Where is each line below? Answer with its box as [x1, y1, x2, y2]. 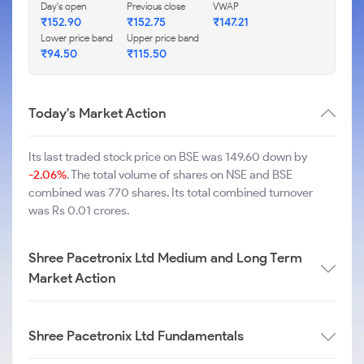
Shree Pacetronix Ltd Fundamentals [28, 327, 244, 344]
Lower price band [41, 32, 113, 44]
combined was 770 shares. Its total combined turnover [28, 185, 313, 200]
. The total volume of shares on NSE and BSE [67, 167, 292, 182]
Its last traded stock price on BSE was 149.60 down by [28, 149, 307, 164]
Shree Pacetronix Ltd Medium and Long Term [28, 249, 302, 266]
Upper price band [127, 32, 199, 44]
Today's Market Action [28, 105, 166, 121]
